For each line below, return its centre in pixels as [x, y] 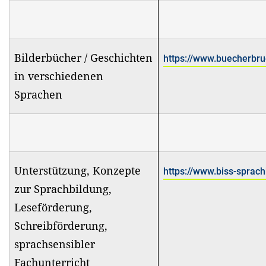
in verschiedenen [59, 76]
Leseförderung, [53, 207]
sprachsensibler [55, 244]
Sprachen [40, 94]
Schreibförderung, [61, 225]
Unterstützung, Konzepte [77, 170]
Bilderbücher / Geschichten [83, 57]
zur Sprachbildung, [63, 189]
